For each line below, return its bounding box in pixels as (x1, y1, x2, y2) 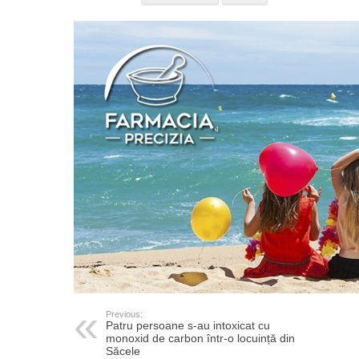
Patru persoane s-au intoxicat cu (106, 319, 270, 333)
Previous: (106, 309, 143, 320)
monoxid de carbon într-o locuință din (106, 332, 295, 345)
